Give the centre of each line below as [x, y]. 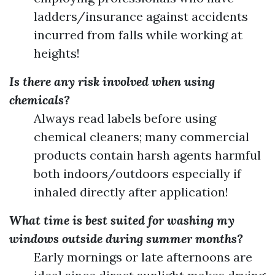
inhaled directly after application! [131, 192]
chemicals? [40, 99]
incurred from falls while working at [138, 34]
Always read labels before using [125, 118]
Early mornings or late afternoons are [143, 257]
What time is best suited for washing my [122, 220]
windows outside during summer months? [126, 238]
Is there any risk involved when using [112, 81]
